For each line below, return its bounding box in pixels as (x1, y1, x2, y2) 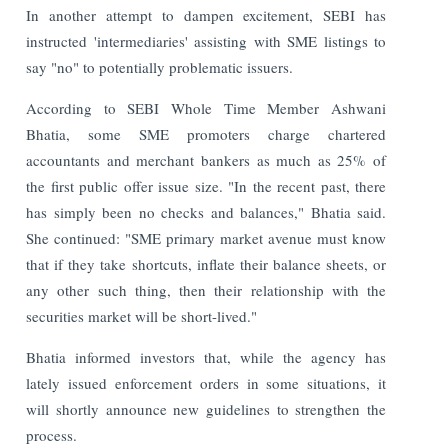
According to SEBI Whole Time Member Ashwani (26, 97, 386, 118)
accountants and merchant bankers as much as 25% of (26, 149, 386, 170)
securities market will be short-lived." (26, 305, 258, 326)
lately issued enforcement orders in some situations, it (26, 372, 386, 393)
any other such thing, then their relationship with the (26, 279, 386, 300)
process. (26, 424, 78, 445)
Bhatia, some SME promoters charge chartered (26, 123, 386, 144)
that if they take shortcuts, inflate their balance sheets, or (26, 253, 386, 274)
